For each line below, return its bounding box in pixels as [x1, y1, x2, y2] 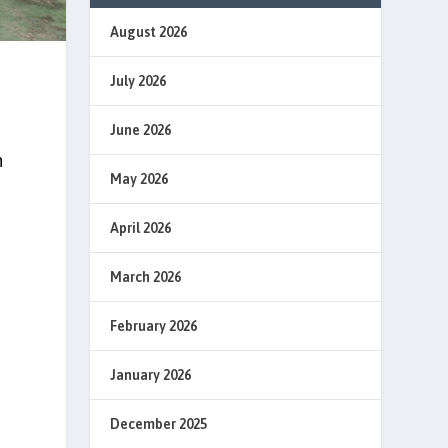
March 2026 [110, 269, 182, 285]
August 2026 [110, 24, 188, 40]
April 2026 [110, 220, 172, 236]
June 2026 [110, 122, 172, 138]
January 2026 [110, 367, 192, 383]
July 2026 [110, 73, 167, 89]
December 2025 [110, 416, 208, 432]
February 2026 [110, 318, 198, 334]
